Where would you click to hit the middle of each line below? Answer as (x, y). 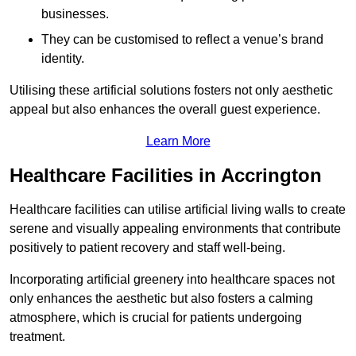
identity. (63, 58)
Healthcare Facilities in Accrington (166, 175)
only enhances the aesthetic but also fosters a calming (161, 298)
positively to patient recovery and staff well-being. (147, 247)
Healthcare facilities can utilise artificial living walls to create (178, 209)
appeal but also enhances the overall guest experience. (165, 109)
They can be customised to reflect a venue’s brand (182, 39)
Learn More (178, 141)
